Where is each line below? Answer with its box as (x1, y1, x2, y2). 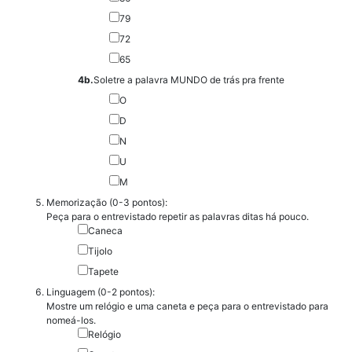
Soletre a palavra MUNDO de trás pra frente (93, 73, 284, 86)
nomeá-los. (46, 313, 96, 326)
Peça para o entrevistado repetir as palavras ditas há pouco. (46, 210, 309, 222)
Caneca (87, 224, 123, 236)
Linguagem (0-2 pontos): (46, 285, 155, 298)
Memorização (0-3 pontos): (46, 196, 167, 208)
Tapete (87, 265, 119, 277)
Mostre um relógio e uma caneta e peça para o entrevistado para (46, 299, 328, 312)
